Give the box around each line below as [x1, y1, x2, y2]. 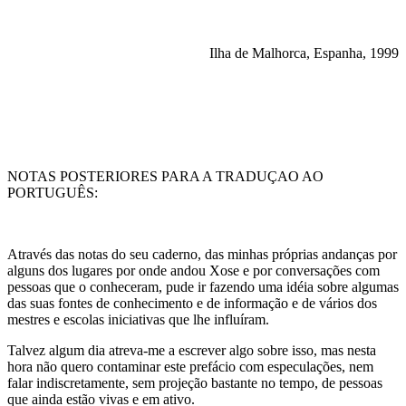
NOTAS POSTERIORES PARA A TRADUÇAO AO [7, 169, 324, 184]
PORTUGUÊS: [7, 185, 98, 200]
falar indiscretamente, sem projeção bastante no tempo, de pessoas [7, 375, 382, 391]
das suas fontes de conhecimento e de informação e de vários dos [7, 295, 377, 311]
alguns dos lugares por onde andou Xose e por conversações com [7, 263, 380, 278]
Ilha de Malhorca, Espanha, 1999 [209, 45, 399, 61]
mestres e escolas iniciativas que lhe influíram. [7, 312, 269, 327]
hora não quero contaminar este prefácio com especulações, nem [7, 359, 373, 374]
